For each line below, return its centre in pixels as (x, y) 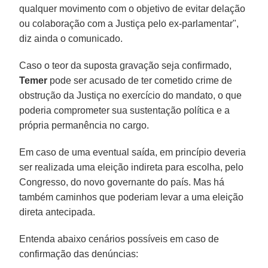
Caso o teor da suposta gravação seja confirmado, (126, 65)
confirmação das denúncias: (79, 254)
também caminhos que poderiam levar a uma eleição (132, 197)
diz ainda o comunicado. (71, 38)
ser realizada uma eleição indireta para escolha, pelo (132, 167)
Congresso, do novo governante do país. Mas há (122, 182)
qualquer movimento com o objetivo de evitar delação (133, 8)
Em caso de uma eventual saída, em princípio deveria (133, 152)
